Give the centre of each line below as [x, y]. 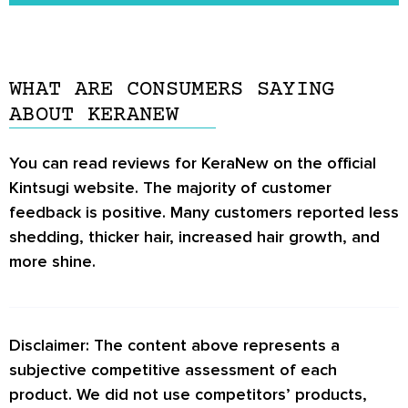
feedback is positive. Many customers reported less [204, 212]
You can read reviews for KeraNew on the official [193, 163]
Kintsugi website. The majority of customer [170, 187]
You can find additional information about [181, 21]
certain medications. [101, 35]
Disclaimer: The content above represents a [174, 346]
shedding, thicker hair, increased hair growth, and [194, 236]
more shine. [52, 261]
